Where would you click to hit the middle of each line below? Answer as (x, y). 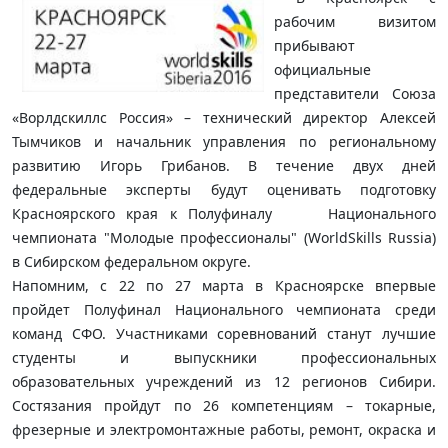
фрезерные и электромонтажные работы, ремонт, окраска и (224, 429)
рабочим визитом (355, 21)
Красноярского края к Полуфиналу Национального (224, 213)
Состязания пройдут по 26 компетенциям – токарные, (224, 405)
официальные (322, 69)
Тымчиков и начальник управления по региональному (224, 141)
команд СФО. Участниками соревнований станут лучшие (224, 333)
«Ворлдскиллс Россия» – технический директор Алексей (224, 117)
